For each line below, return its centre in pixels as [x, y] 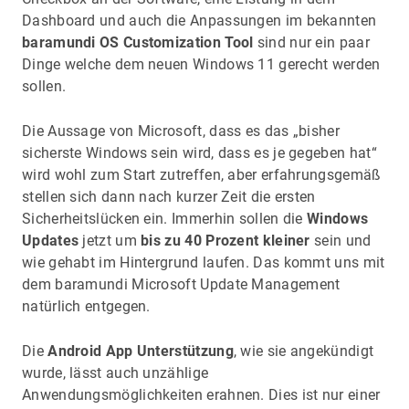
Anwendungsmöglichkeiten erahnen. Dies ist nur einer [201, 395]
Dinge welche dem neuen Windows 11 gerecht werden [201, 65]
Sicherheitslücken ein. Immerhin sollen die [165, 219]
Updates [51, 241]
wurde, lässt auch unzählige [115, 373]
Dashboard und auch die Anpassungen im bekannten [199, 21]
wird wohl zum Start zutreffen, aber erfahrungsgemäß [202, 175]
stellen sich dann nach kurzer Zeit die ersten [169, 197]
